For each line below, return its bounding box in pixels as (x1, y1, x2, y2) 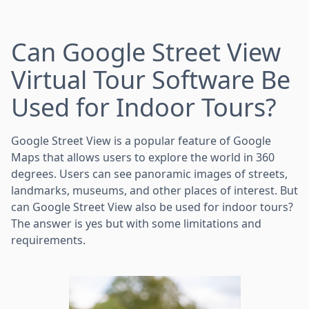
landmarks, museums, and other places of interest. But (11, 182, 298, 198)
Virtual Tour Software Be (11, 62, 290, 97)
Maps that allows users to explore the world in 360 (11, 149, 275, 165)
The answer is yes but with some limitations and (11, 215, 261, 231)
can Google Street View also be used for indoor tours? (11, 199, 293, 215)
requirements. (11, 232, 86, 248)
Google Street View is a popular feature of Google (11, 132, 271, 148)
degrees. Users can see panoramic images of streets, (11, 166, 288, 181)
